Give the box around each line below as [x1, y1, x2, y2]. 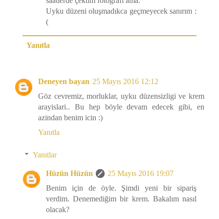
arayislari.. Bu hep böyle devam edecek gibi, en [38, 103, 204, 111]
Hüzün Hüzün [46, 169, 93, 178]
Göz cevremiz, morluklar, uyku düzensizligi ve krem [38, 92, 204, 101]
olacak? [46, 205, 69, 214]
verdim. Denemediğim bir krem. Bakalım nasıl [46, 195, 197, 203]
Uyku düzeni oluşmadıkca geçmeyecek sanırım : [46, 7, 197, 16]
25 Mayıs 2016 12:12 [92, 77, 158, 86]
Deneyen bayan [38, 77, 89, 86]
